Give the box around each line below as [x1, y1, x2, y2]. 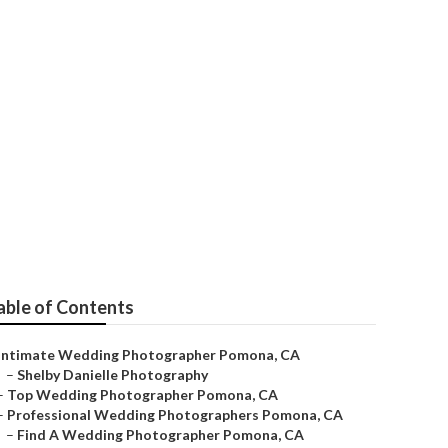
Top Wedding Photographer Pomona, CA [7, 386, 278, 403]
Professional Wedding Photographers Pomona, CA [7, 406, 343, 423]
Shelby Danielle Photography [17, 366, 208, 383]
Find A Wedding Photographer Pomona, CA [17, 426, 304, 443]
